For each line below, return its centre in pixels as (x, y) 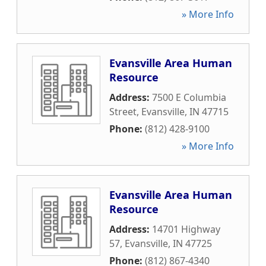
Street (123, 112)
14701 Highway (186, 229)
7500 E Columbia (189, 97)
